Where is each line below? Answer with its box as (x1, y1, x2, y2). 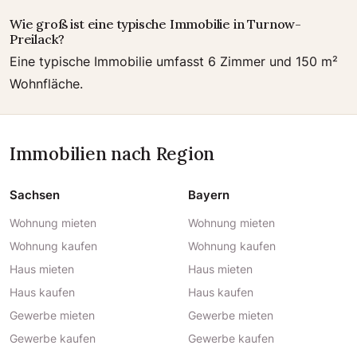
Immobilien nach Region (10, 142, 215, 165)
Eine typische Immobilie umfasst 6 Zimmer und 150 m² (10, 53, 338, 69)
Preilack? (10, 31, 65, 47)
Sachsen (10, 187, 60, 202)
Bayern (188, 187, 229, 202)
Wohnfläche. (10, 76, 83, 92)
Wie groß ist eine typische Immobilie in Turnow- (10, 16, 301, 32)
